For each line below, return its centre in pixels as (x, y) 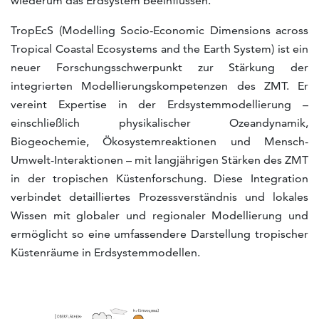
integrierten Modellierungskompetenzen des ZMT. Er (159, 86)
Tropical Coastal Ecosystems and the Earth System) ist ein (159, 49)
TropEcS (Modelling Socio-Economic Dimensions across (159, 30)
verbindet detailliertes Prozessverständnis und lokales (159, 197)
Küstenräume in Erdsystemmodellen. (105, 252)
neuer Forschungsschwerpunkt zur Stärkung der (159, 67)
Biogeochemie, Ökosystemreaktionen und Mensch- (159, 141)
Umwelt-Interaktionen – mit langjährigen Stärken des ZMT (159, 160)
